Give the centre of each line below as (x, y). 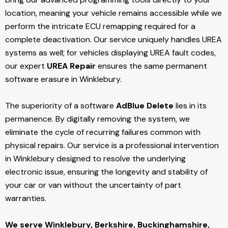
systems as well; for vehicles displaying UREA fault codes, (110, 53)
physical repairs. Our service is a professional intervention (112, 146)
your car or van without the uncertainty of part (93, 185)
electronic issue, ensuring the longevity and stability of (106, 172)
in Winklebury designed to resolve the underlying (95, 159)
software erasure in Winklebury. (63, 79)
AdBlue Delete (145, 106)
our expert (26, 66)
